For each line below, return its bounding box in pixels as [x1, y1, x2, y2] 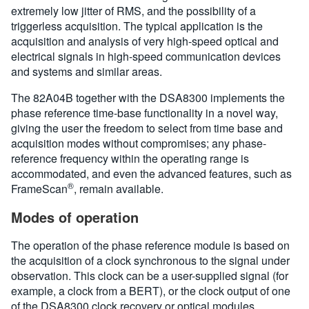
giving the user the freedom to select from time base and [11, 120, 283, 136]
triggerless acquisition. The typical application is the [11, 18, 263, 34]
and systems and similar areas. [11, 63, 162, 79]
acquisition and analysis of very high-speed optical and [11, 33, 279, 49]
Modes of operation [11, 207, 139, 227]
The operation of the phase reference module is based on [11, 237, 290, 253]
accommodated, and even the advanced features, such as [11, 166, 292, 181]
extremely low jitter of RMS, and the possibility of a [11, 3, 256, 19]
